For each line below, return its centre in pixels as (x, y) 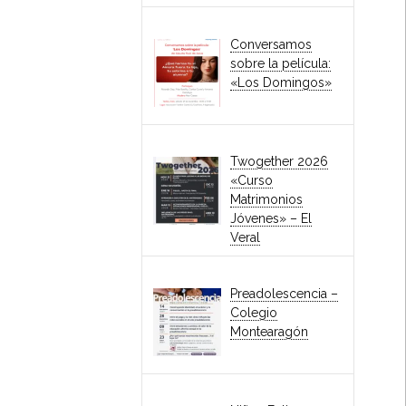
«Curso (252, 181)
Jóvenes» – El (271, 219)
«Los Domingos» (281, 82)
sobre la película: (281, 63)
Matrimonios (267, 200)
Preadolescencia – (285, 293)
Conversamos (271, 44)
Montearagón (270, 331)
